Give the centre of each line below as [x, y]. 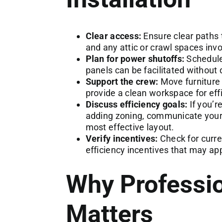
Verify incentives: [122, 138]
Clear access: [113, 36]
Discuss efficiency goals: [137, 104]
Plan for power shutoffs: [135, 58]
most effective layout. [130, 127]
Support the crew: [122, 81]
